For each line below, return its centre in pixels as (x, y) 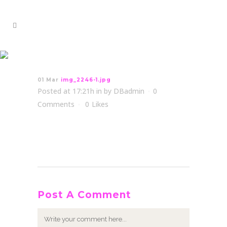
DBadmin (129, 91)
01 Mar (48, 80)
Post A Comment (84, 195)
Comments (56, 104)
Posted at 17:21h (66, 91)
